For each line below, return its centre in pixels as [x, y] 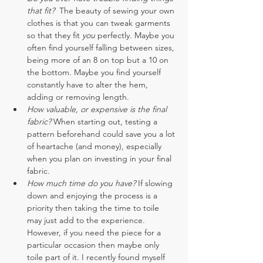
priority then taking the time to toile [94, 208]
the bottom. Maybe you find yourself [95, 72]
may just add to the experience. [87, 220]
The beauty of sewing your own [118, 10]
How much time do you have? [82, 183]
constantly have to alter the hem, [89, 84]
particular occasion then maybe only [94, 245]
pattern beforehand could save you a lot [102, 134]
